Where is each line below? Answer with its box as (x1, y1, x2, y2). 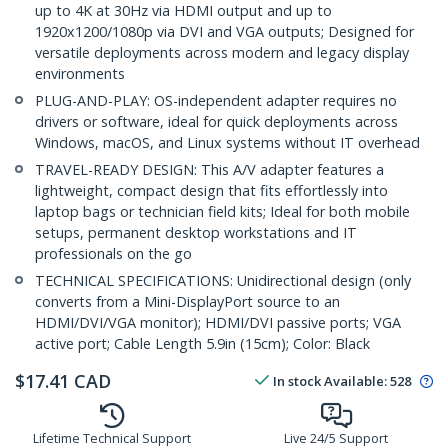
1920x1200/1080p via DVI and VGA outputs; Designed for (35, 22, 414, 42)
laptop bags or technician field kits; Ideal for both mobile (35, 202, 410, 222)
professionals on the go (35, 244, 192, 264)
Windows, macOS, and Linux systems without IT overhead (35, 133, 420, 153)
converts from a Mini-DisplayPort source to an (35, 292, 340, 312)
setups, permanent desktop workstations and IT (35, 223, 357, 243)
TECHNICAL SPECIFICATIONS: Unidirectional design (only (35, 271, 411, 291)
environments (35, 64, 125, 84)
